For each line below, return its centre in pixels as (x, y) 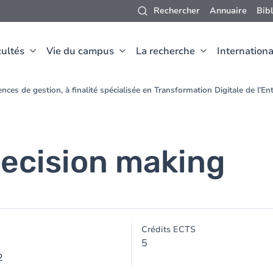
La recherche (165, 51)
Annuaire (228, 11)
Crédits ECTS (168, 229)
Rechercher (177, 11)
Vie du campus (80, 51)
